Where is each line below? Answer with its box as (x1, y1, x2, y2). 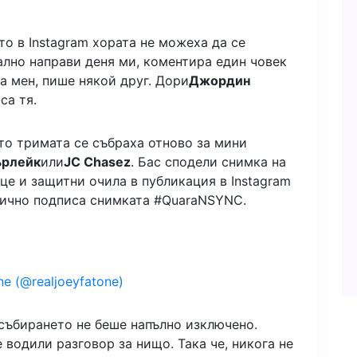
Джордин (189, 73, 250, 89)
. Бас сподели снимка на (131, 154, 286, 171)
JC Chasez (64, 154, 131, 171)
